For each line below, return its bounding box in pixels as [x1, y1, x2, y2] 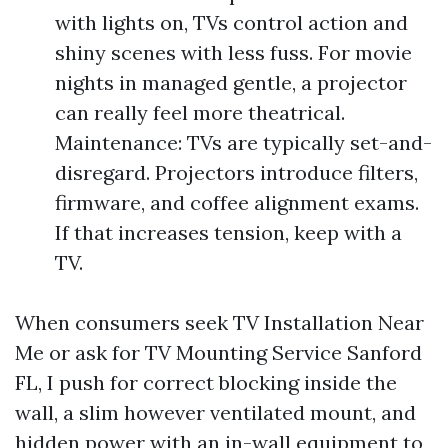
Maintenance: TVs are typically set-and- [55, 130, 432, 155]
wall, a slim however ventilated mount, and [15, 400, 416, 425]
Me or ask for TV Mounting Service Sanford [15, 340, 422, 365]
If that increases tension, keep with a [55, 220, 402, 245]
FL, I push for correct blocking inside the [15, 370, 397, 395]
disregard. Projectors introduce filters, [55, 160, 418, 185]
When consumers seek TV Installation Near [15, 310, 424, 335]
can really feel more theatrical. [55, 100, 345, 125]
